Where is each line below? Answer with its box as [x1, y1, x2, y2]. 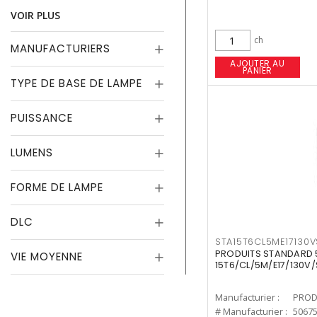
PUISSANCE [11, 110, 73, 125]
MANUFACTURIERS [11, 41, 110, 56]
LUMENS [11, 145, 53, 160]
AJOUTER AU [230, 57, 285, 70]
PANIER [242, 64, 272, 77]
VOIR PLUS [11, 8, 60, 22]
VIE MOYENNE [11, 249, 83, 264]
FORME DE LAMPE [11, 180, 103, 195]
